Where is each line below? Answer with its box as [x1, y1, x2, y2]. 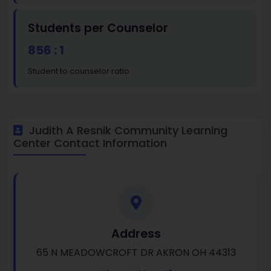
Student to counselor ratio [28, 65, 129, 77]
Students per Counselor [28, 20, 168, 37]
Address [111, 226, 161, 243]
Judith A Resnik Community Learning [26, 123, 227, 139]
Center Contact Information [13, 135, 167, 151]
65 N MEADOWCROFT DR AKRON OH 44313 [36, 246, 236, 260]
